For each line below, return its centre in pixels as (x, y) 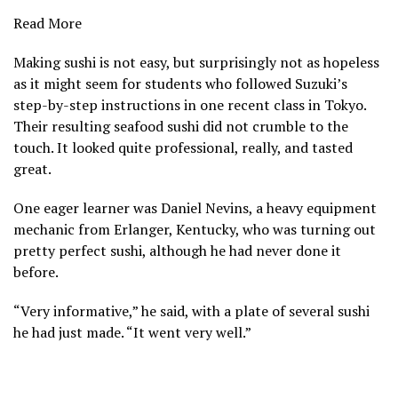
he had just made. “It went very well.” (132, 333)
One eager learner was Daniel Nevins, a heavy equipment (195, 208)
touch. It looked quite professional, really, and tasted (183, 148)
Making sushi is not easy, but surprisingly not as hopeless (196, 63)
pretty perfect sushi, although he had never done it (177, 251)
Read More (48, 24)
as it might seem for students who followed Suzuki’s (180, 84)
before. (36, 272)
